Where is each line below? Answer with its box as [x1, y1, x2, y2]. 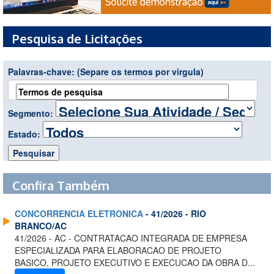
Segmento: [8, 107, 56, 120]
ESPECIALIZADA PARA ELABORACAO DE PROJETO [15, 244, 221, 257]
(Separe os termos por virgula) [77, 65, 204, 78]
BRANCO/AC [15, 220, 67, 232]
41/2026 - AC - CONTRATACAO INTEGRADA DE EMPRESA [15, 232, 247, 245]
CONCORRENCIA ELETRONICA [15, 207, 143, 220]
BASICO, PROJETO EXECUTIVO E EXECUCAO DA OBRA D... [15, 256, 255, 269]
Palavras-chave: [8, 65, 77, 78]
